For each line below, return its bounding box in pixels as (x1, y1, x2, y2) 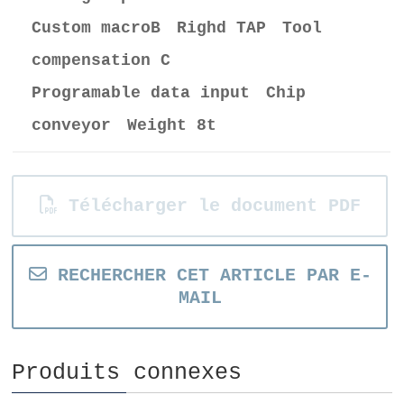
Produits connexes (12, 360, 243, 387)
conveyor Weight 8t (32, 116, 217, 136)
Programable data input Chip (32, 84, 307, 104)
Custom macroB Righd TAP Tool (32, 19, 323, 39)
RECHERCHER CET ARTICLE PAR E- (46, 265, 372, 287)
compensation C (32, 51, 188, 71)
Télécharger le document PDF (57, 196, 361, 217)
